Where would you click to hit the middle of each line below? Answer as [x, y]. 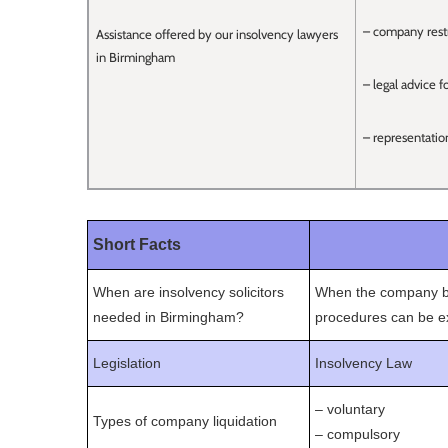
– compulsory [357, 434]
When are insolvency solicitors [188, 292]
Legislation [127, 363]
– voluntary [350, 409]
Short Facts [137, 245]
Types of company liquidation [185, 421]
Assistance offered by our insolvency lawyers [217, 34]
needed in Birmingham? [168, 317]
